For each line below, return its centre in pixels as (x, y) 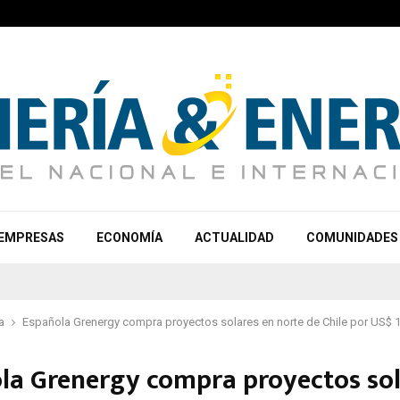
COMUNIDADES (352, 237)
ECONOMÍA (129, 237)
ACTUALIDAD (234, 237)
